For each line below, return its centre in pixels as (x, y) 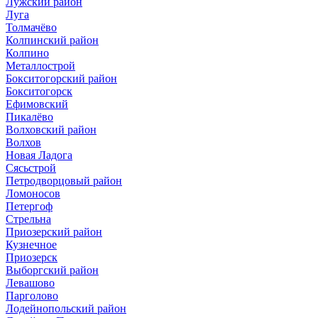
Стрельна (28, 219)
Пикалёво (29, 116)
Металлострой (40, 65)
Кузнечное (31, 244)
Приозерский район (54, 231)
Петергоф (29, 206)
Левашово (30, 283)
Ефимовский (37, 104)
